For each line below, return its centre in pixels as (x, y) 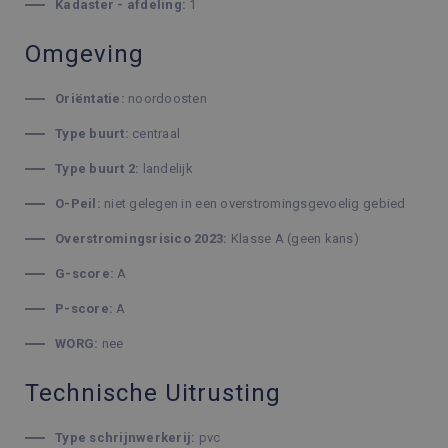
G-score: (85, 273)
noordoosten (165, 98)
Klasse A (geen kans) (293, 238)
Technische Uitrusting (153, 393)
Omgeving (84, 54)
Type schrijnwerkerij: (125, 437)
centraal (154, 133)
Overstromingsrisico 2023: (141, 238)
